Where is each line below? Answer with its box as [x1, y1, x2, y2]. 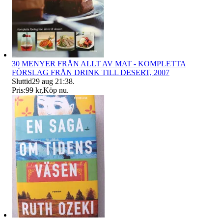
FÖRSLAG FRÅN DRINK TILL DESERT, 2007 [12, 68, 169, 77]
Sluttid [12, 77, 32, 85]
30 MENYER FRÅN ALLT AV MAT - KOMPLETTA [12, 59, 186, 68]
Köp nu [43, 85, 67, 94]
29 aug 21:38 [32, 77, 73, 85]
